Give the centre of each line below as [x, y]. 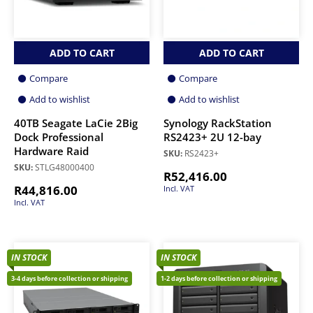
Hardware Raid [51, 152]
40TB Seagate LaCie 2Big [76, 124]
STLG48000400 [64, 168]
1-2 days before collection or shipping [219, 279]
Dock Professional [59, 138]
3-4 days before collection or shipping [70, 279]
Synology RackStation [218, 124]
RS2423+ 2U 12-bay [212, 138]
